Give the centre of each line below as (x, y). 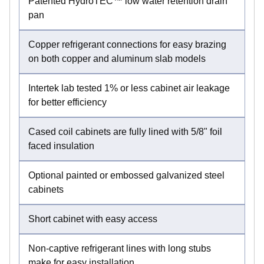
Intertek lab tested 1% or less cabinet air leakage (129, 88)
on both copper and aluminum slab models (117, 58)
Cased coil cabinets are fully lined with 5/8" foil (125, 131)
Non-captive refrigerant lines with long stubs (120, 248)
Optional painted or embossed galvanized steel (126, 175)
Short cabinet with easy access (93, 219)
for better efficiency (67, 102)
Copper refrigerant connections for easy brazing (127, 44)
